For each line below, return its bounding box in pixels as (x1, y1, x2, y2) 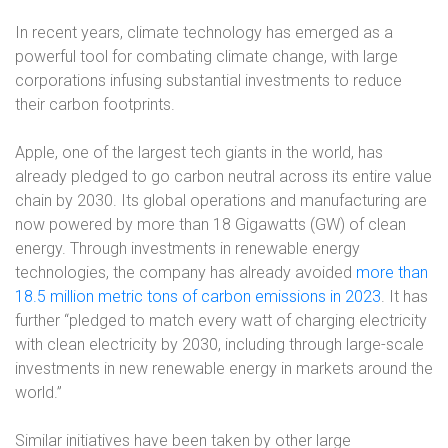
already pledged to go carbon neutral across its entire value (15, 167, 432, 186)
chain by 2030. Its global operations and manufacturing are (15, 191, 427, 210)
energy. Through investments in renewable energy (15, 239, 360, 258)
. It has (381, 287, 428, 306)
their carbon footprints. (15, 95, 175, 114)
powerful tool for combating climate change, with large (15, 47, 398, 66)
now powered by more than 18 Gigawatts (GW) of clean (15, 215, 406, 234)
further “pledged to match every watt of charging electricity (15, 311, 427, 330)
